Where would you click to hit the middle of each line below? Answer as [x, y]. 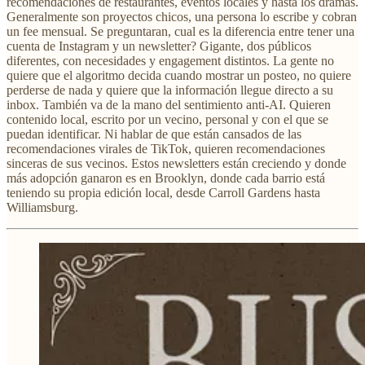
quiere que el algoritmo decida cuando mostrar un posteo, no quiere [179, 76]
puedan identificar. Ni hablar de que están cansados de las [154, 134]
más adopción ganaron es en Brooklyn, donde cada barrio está [166, 178]
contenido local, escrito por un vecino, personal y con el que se [167, 120]
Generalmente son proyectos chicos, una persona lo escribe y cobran [182, 17]
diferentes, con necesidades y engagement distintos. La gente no [170, 61]
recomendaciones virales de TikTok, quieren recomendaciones [166, 149]
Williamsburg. [42, 208]
